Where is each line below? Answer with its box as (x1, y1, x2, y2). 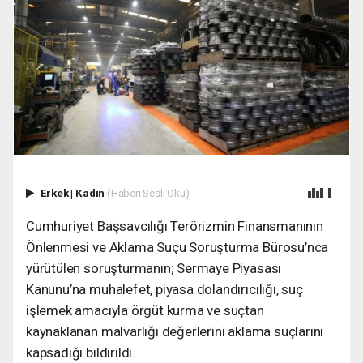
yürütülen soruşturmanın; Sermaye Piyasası (26, 259, 282, 276)
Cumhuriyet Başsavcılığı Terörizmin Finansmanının (26, 217, 323, 234)
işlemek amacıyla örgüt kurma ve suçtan (26, 301, 264, 318)
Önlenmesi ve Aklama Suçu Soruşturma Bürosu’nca (26, 238, 329, 255)
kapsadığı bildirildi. (26, 344, 135, 361)
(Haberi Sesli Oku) (106, 186, 190, 199)
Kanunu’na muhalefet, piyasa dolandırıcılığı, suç (26, 280, 303, 297)
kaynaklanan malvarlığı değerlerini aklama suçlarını (26, 322, 324, 340)
